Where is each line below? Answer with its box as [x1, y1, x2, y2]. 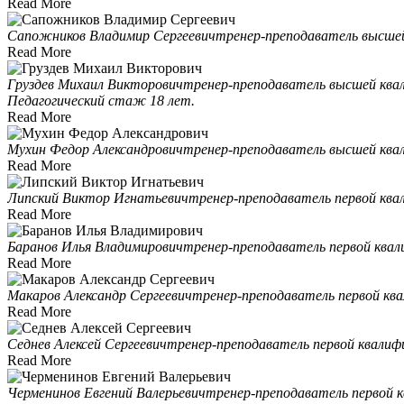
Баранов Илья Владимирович [7, 238, 183, 254]
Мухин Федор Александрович [7, 141, 183, 157]
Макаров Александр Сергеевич [7, 287, 192, 303]
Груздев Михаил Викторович [7, 76, 183, 92]
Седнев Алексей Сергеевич [7, 335, 167, 352]
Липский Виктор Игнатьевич [7, 189, 188, 206]
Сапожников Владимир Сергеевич [7, 27, 216, 43]
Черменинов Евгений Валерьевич [7, 384, 206, 400]
